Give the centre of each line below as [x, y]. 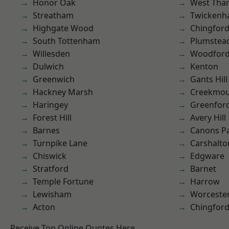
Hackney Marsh [63, 92]
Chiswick [50, 156]
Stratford [51, 169]
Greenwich [54, 79]
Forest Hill [52, 118]
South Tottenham [66, 41]
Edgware [207, 156]
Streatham [53, 15]
